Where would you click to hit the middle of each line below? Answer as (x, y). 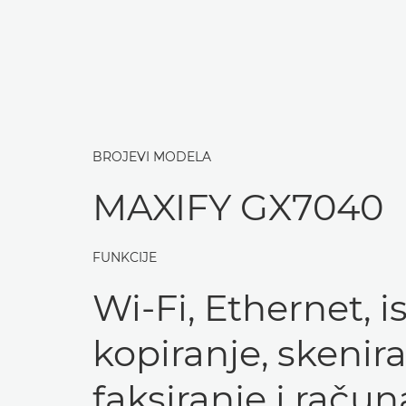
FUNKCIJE (125, 257)
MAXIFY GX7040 (238, 207)
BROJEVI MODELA (152, 157)
